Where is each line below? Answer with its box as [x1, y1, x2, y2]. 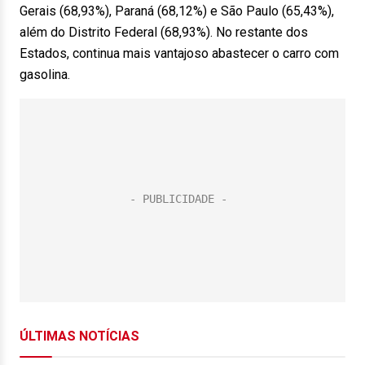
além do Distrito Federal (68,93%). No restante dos [20, 24, 308, 40]
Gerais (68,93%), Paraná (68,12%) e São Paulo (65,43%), [20, 3, 334, 19]
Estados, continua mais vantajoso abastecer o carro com [20, 46, 339, 61]
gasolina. [20, 67, 70, 82]
